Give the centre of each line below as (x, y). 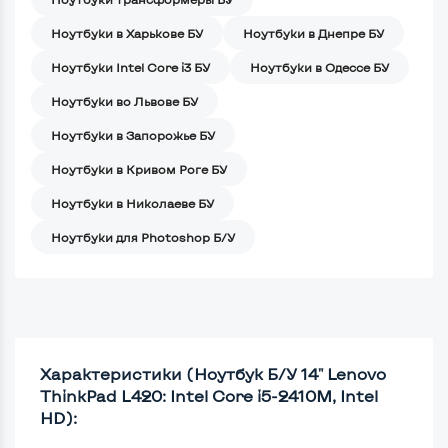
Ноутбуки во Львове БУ (124, 100)
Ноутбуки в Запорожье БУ (133, 134)
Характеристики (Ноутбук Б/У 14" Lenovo (213, 373)
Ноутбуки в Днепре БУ (313, 32)
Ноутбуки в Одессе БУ (319, 66)
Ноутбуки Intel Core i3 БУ (130, 66)
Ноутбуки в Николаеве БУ (132, 202)
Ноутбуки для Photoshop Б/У (143, 236)
